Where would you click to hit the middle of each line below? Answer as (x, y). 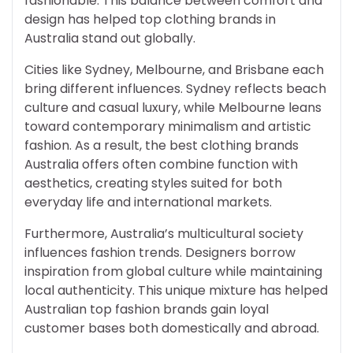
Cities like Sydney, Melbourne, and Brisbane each (174, 70)
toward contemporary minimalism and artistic (168, 127)
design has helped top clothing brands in (150, 20)
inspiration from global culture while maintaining (173, 272)
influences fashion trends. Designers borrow (160, 253)
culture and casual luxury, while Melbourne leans (173, 108)
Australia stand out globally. (110, 39)
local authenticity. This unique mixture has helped (176, 291)
